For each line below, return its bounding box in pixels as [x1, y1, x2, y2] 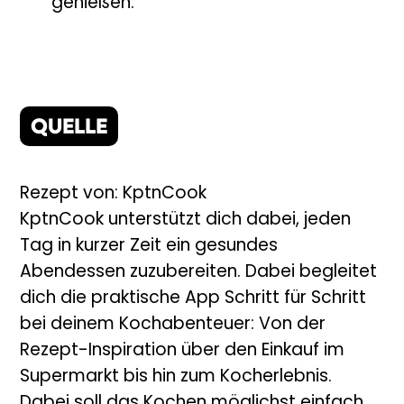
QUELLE [31, 117, 108, 140]
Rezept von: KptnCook [20, 186, 207, 204]
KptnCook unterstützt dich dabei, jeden [20, 212, 352, 230]
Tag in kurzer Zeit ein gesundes [20, 238, 279, 256]
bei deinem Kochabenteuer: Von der [20, 317, 326, 335]
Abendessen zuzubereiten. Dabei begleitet [20, 264, 378, 282]
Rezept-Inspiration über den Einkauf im [20, 343, 345, 361]
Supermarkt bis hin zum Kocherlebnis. [20, 369, 333, 387]
